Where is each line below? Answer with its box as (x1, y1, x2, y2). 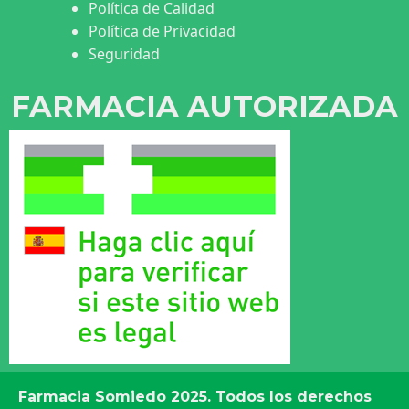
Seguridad (89, 43, 160, 64)
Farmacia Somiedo (18, 388, 166, 406)
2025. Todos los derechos (166, 388, 372, 406)
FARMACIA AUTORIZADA (11, 88, 398, 124)
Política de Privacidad (89, 20, 236, 41)
